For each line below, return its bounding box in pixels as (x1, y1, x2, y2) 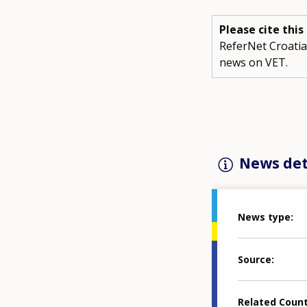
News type (237, 210, 291, 223)
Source (237, 252, 271, 266)
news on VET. (219, 55, 288, 71)
